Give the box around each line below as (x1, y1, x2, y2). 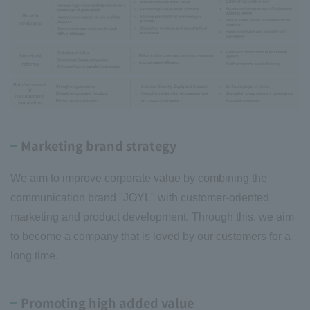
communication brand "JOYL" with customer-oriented (10, 191, 269, 203)
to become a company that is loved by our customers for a (10, 230, 291, 242)
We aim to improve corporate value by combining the (10, 172, 267, 184)
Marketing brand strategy (21, 136, 176, 154)
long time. (10, 249, 58, 262)
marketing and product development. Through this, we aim (10, 210, 294, 223)
